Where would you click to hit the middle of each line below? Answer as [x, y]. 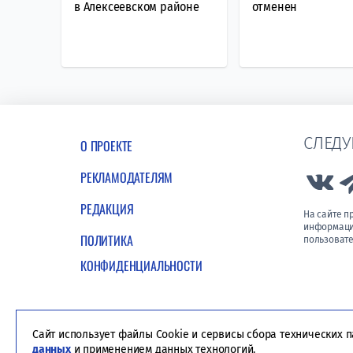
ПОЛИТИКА [107, 240]
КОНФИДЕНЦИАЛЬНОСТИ [141, 265]
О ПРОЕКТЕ [107, 145]
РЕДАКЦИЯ [107, 208]
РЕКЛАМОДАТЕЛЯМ [127, 177]
